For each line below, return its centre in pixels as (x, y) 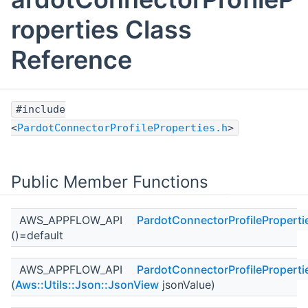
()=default (37, 235)
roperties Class (101, 30)
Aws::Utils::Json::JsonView (87, 285)
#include (41, 110)
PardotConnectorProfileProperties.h (122, 128)
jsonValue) (187, 285)
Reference (71, 60)
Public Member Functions (110, 182)
